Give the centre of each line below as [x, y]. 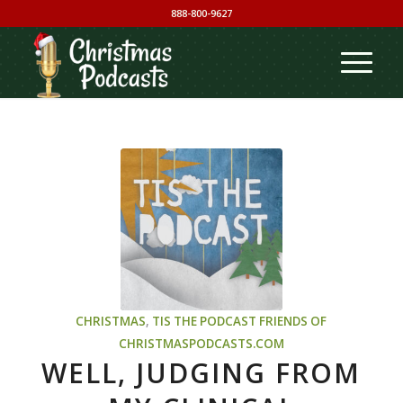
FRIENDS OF [293, 321]
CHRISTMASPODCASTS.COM [201, 344]
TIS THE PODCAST [205, 321]
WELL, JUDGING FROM [201, 373]
